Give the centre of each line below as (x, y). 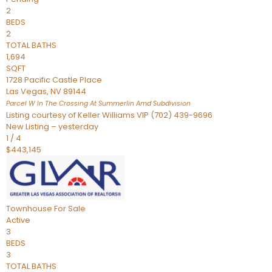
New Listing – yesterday (52, 127)
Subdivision (171, 104)
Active (18, 220)
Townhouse (29, 209)
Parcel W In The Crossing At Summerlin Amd (79, 104)
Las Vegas (26, 91)
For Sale (70, 209)
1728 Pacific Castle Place (54, 80)
